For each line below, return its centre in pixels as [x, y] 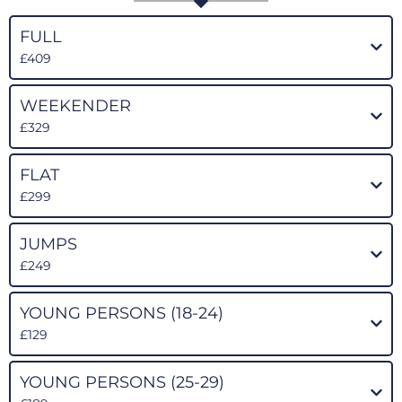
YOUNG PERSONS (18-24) [122, 313]
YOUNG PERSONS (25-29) [122, 382]
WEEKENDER [75, 105]
